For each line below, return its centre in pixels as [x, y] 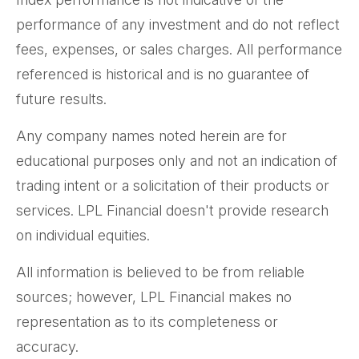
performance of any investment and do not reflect [178, 25]
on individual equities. [83, 236]
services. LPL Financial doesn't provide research [172, 211]
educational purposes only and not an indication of [177, 161]
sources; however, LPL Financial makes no [154, 297]
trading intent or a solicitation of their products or [173, 186]
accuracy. [47, 347]
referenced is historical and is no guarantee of [163, 75]
